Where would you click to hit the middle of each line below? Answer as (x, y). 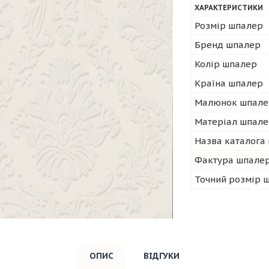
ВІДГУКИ (162, 256)
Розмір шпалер (229, 26)
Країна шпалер (229, 83)
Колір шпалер (226, 64)
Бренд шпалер (228, 45)
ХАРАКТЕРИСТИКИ (229, 8)
